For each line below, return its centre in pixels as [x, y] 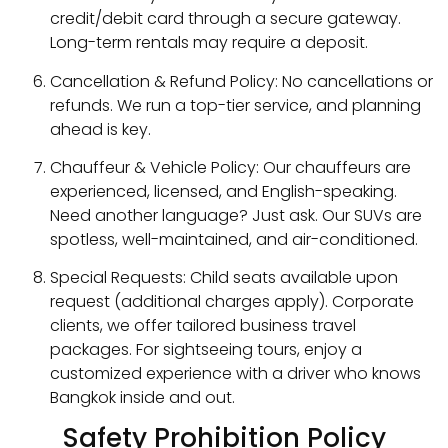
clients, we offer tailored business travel [203, 326]
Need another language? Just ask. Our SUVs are [236, 216]
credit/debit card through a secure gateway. [225, 19]
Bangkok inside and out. [142, 398]
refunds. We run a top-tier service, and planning [235, 105]
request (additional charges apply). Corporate [232, 302]
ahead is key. [100, 129]
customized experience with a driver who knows [235, 374]
